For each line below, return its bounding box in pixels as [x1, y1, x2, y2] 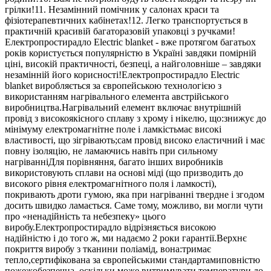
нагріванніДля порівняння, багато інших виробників [5, 156, 223, 167]
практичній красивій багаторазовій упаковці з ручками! [5, 25, 235, 36]
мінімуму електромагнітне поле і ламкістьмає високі [5, 123, 221, 134]
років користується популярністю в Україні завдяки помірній [5, 47, 256, 58]
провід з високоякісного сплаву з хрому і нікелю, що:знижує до [5, 113, 266, 123]
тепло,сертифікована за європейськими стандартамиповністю [5, 254, 260, 265]
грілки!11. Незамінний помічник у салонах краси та [5, 4, 219, 15]
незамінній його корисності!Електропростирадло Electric [5, 69, 240, 80]
